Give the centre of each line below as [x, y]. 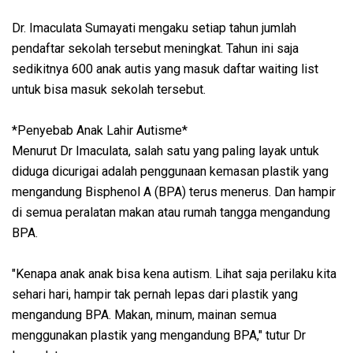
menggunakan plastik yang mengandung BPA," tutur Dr [159, 336]
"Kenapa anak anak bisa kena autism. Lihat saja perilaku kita [174, 274]
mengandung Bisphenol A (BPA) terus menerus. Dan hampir [174, 192]
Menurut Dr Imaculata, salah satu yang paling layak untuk [165, 151]
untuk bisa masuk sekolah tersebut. [110, 90]
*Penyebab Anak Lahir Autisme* [100, 131]
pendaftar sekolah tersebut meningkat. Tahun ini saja [155, 49]
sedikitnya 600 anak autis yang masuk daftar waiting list [165, 69]
